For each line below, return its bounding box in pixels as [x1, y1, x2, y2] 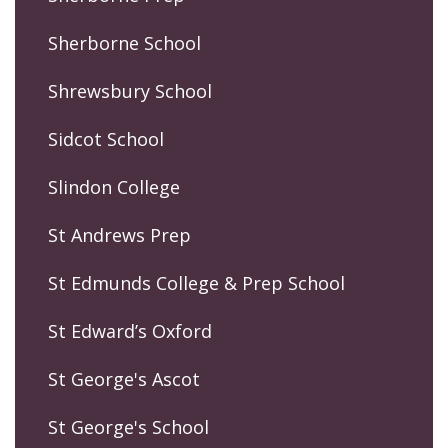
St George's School [48, 415, 209, 440]
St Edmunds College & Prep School [48, 271, 345, 296]
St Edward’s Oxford [48, 319, 212, 344]
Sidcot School [48, 127, 164, 152]
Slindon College [48, 175, 180, 200]
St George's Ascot [48, 367, 200, 392]
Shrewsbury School [48, 79, 212, 104]
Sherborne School [48, 31, 201, 56]
